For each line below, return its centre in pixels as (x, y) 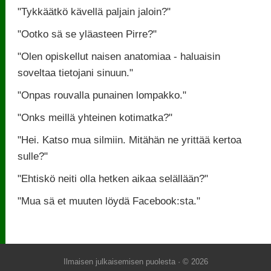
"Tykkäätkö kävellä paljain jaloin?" (94, 11)
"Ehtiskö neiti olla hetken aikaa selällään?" (113, 178)
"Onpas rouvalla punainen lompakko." (102, 95)
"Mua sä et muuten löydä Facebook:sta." (109, 201)
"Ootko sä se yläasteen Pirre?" (87, 34)
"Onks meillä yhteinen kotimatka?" (95, 117)
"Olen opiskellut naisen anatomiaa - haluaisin (119, 56)
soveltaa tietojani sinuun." (76, 72)
